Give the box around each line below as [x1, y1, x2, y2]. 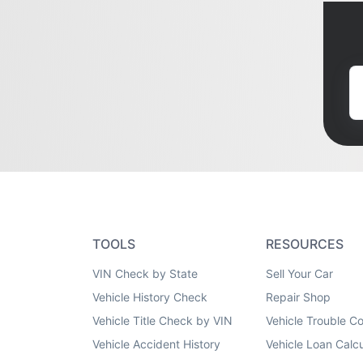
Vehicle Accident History [92, 336, 220, 351]
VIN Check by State [92, 266, 198, 280]
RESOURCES [265, 235, 344, 252]
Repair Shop [265, 289, 331, 304]
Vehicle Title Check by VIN [92, 313, 233, 327]
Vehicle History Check [92, 289, 207, 304]
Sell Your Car [265, 266, 333, 280]
